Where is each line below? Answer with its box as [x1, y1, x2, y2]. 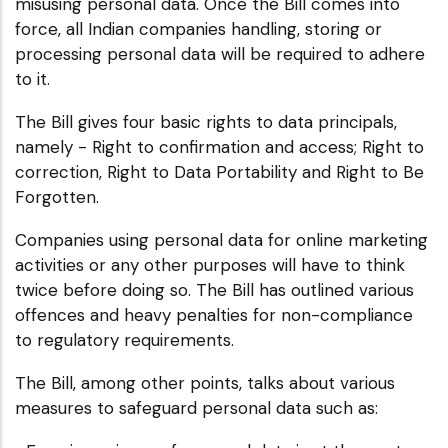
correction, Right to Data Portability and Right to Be [15, 160, 424, 183]
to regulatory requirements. [15, 328, 234, 351]
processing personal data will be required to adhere [15, 42, 425, 65]
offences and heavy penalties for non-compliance [15, 303, 413, 326]
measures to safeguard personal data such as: [15, 396, 378, 419]
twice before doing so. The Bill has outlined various [15, 278, 414, 301]
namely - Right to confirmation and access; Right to [15, 135, 424, 158]
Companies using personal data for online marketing [15, 228, 428, 251]
